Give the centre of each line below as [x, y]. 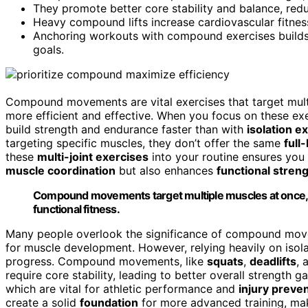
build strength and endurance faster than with [126, 129]
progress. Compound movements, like [106, 261]
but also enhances [166, 170]
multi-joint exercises [93, 156]
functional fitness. [76, 209]
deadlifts [273, 261]
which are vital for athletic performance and [122, 288]
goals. [48, 49]
